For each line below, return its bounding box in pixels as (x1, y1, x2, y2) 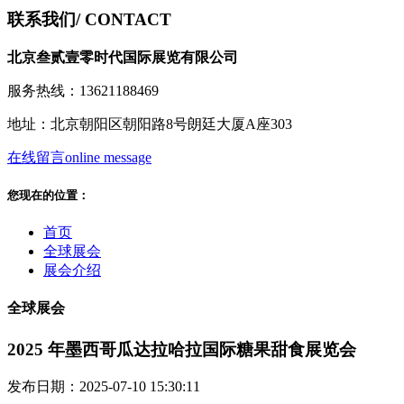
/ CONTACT (76, 10, 171, 30)
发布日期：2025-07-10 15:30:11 (7, 379, 200, 395)
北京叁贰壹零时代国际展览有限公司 (7, 49, 238, 65)
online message (65, 149, 151, 165)
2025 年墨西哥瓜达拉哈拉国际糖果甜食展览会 (7, 339, 356, 359)
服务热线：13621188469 (7, 82, 159, 98)
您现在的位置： (7, 188, 89, 203)
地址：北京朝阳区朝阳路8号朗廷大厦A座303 (7, 115, 292, 132)
